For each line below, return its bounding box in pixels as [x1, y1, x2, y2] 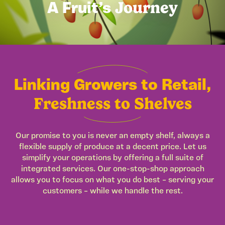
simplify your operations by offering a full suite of [22, 154, 203, 162]
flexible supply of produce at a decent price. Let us [19, 143, 206, 151]
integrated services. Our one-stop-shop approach [21, 165, 204, 173]
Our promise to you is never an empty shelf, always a [15, 132, 210, 140]
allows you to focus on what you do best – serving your [11, 176, 214, 184]
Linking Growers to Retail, [14, 78, 211, 94]
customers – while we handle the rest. [42, 187, 183, 195]
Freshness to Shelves [33, 94, 192, 114]
